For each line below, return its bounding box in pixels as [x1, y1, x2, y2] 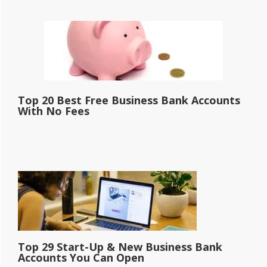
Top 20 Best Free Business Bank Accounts [18, 92, 240, 107]
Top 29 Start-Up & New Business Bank [18, 239, 222, 254]
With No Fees [18, 103, 89, 118]
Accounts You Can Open [18, 250, 144, 265]
